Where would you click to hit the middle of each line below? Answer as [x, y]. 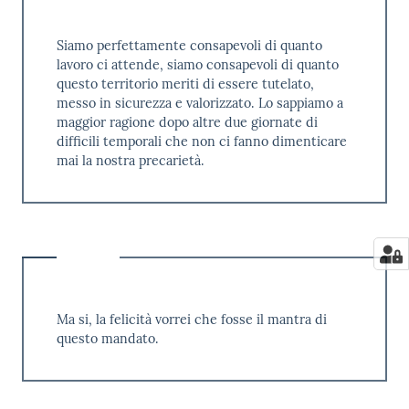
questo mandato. [107, 339]
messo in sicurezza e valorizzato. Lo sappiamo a [199, 104]
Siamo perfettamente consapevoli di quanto [189, 46]
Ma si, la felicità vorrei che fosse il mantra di [191, 320]
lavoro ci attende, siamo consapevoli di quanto [197, 65]
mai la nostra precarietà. [130, 161]
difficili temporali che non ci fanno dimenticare [201, 142]
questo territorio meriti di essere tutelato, [185, 84]
